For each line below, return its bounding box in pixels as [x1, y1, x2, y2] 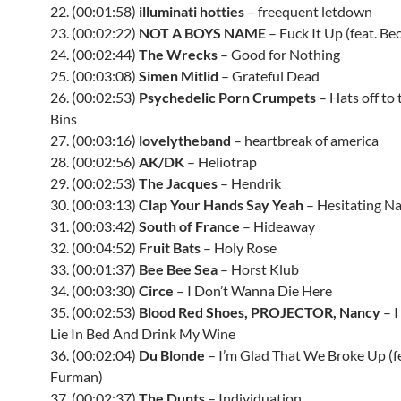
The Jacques [139, 175, 218, 192]
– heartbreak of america [231, 132, 379, 149]
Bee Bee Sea [139, 260, 218, 277]
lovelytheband [139, 132, 231, 149]
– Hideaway [240, 218, 315, 235]
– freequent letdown [244, 3, 372, 20]
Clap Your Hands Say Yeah [139, 196, 303, 213]
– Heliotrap [184, 153, 257, 170]
